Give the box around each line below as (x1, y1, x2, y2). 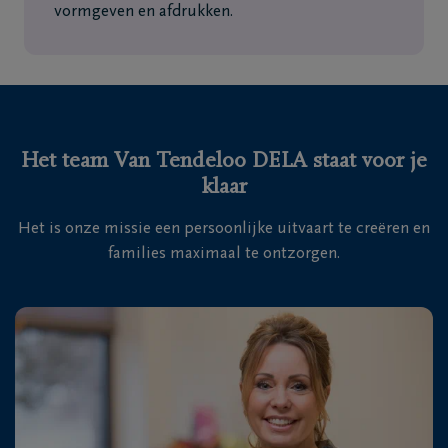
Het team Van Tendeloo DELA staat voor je (21, 151, 427, 173)
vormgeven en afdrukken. (54, 4, 233, 21)
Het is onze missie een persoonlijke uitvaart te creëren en (18, 221, 430, 238)
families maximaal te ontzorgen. (108, 246, 340, 263)
